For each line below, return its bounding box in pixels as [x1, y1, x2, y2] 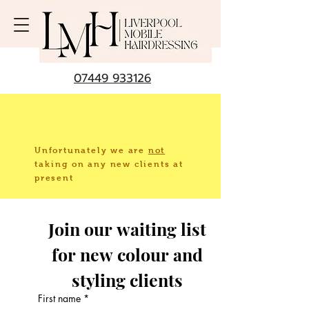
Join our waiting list [48, 217, 206, 240]
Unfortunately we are [34, 146, 148, 155]
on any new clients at [68, 159, 183, 169]
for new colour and [51, 243, 203, 266]
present [34, 173, 74, 183]
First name [38, 292, 81, 305]
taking [34, 159, 69, 169]
